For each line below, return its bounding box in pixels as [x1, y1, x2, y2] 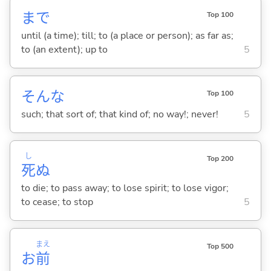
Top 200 [206, 153, 233, 163]
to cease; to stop [21, 195, 93, 209]
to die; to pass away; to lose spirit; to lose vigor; [21, 181, 229, 195]
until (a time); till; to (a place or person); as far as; [21, 28, 233, 42]
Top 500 [206, 241, 233, 251]
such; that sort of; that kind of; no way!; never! [21, 108, 218, 122]
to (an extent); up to [21, 42, 108, 56]
